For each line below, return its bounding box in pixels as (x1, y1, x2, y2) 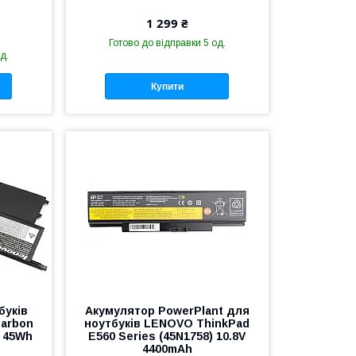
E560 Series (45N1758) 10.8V (88, 330, 246, 343)
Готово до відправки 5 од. (108, 37, 226, 49)
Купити (150, 80, 184, 92)
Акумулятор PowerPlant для (84, 304, 250, 318)
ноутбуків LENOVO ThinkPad (84, 317, 250, 331)
